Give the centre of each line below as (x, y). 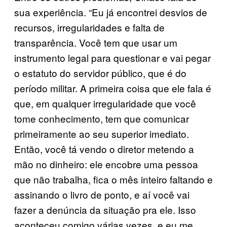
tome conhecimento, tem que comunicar (102, 118)
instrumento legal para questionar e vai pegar (112, 57)
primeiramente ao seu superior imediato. (102, 133)
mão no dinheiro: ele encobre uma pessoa (106, 164)
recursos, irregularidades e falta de (89, 27)
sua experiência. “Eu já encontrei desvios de (111, 12)
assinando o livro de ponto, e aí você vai (102, 194)
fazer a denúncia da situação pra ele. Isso (105, 209)
